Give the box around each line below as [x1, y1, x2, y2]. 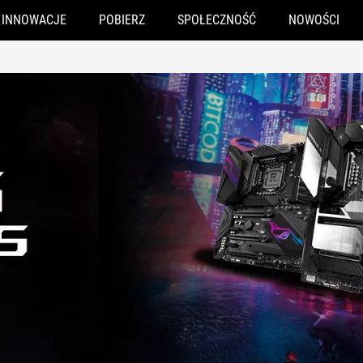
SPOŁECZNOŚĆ [177, 12, 256, 28]
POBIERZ [98, 12, 145, 28]
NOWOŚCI [288, 12, 340, 28]
